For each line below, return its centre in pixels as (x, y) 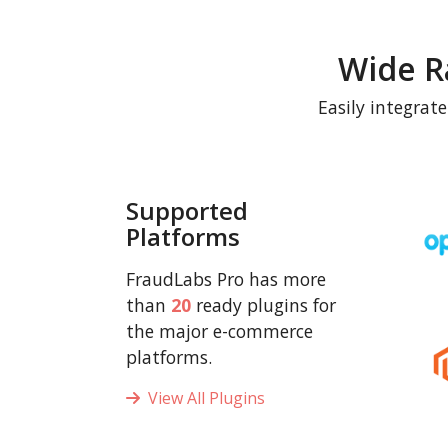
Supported (187, 210)
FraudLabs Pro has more (226, 279)
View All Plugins (202, 398)
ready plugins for (263, 305)
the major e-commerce (219, 331)
